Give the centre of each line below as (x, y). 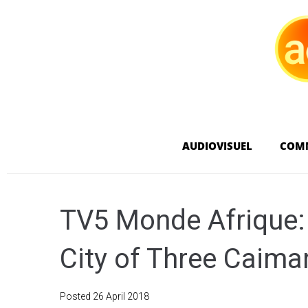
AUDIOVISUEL (217, 145)
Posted (76, 296)
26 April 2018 (121, 296)
